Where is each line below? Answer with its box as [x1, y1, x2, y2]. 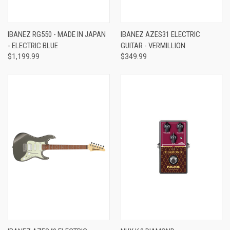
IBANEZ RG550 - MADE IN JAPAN [8, 29, 106, 39]
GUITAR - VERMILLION [120, 41, 185, 50]
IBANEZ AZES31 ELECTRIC [120, 29, 200, 39]
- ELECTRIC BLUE [8, 41, 58, 50]
